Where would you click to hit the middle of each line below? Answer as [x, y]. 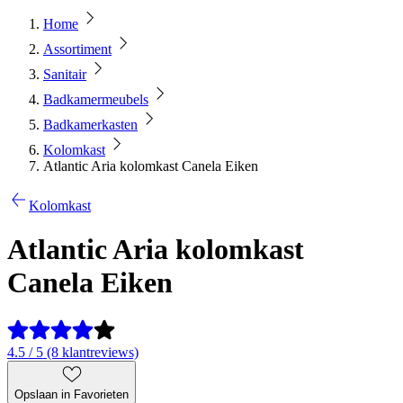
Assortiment [77, 49]
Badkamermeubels [96, 99]
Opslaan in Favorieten [72, 394]
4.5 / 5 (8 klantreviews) [73, 352]
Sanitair [65, 74]
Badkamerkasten [90, 125]
